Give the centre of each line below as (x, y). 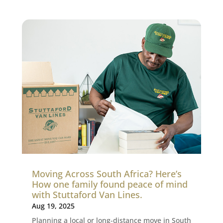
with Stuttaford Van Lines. (87, 195)
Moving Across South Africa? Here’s (107, 174)
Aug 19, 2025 (53, 206)
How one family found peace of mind (110, 184)
